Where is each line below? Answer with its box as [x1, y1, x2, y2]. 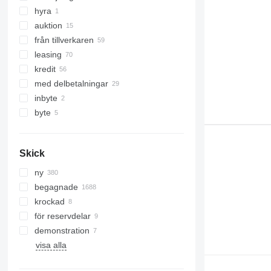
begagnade [34, 182, 78, 192]
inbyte [34, 93, 57, 103]
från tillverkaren [34, 35, 94, 45]
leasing [34, 50, 62, 60]
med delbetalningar [34, 79, 108, 89]
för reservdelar [34, 211, 91, 221]
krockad [34, 197, 65, 207]
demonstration [34, 226, 90, 236]
